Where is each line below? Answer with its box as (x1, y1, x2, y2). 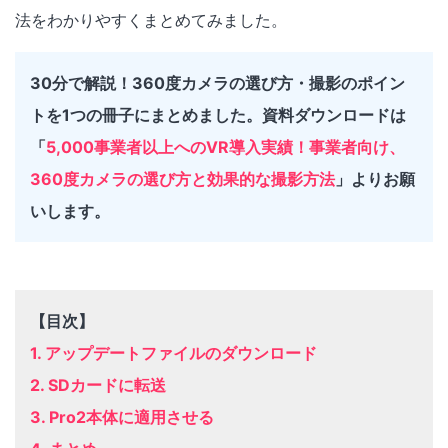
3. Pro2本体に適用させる (30, 406, 214, 427)
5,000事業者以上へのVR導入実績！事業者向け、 (46, 136, 405, 157)
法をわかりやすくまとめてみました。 (15, 9, 287, 30)
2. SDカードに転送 (30, 374, 166, 395)
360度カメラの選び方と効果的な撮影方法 (30, 168, 335, 189)
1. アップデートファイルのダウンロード (30, 342, 317, 363)
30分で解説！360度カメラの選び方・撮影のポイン (30, 72, 405, 93)
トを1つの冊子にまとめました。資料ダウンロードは (30, 104, 406, 125)
